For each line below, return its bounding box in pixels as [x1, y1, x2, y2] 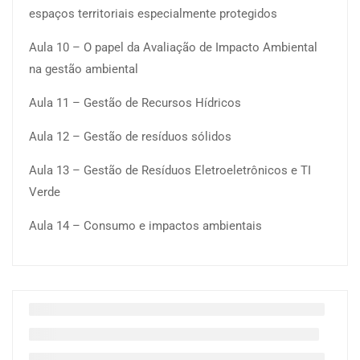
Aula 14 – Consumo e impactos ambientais [29, 219, 262, 234]
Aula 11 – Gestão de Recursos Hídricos [29, 96, 241, 111]
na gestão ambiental [29, 62, 138, 77]
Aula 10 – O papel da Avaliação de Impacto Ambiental [29, 40, 317, 55]
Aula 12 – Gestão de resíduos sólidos [29, 129, 231, 145]
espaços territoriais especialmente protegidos [29, 6, 277, 22]
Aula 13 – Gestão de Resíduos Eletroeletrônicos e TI [29, 163, 311, 178]
